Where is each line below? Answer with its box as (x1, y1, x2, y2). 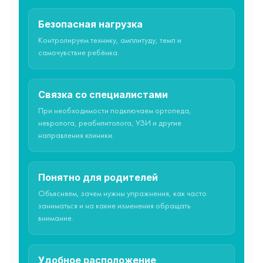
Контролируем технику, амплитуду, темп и (38, 36, 181, 45)
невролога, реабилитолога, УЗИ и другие (38, 119, 181, 127)
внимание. (38, 214, 73, 222)
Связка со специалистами (38, 88, 168, 100)
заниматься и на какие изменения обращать (38, 202, 190, 210)
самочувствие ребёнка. (38, 49, 119, 57)
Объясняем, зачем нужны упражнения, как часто (38, 190, 207, 198)
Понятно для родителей (38, 171, 158, 183)
